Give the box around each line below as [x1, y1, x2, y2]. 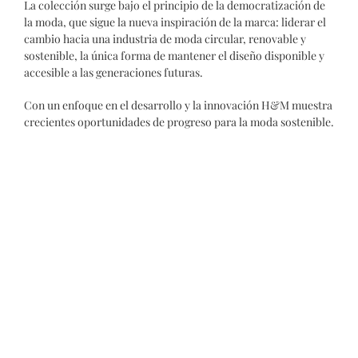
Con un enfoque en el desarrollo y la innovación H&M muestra [24, 97, 332, 113]
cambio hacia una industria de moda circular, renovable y [24, 31, 306, 47]
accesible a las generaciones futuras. [24, 65, 203, 81]
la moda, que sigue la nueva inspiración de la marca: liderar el [24, 14, 326, 30]
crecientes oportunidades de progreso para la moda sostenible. [24, 114, 334, 130]
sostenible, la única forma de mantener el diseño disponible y [24, 48, 324, 64]
